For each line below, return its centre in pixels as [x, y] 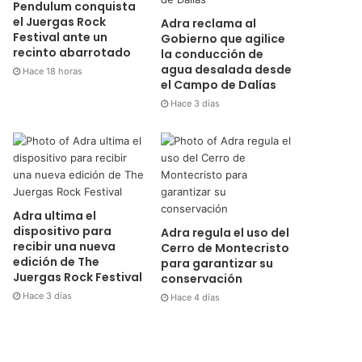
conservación [201, 279]
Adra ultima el [55, 216]
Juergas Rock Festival [78, 278]
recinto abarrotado [72, 53]
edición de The [57, 262]
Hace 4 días [195, 298]
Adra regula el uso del [225, 233]
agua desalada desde [226, 70]
